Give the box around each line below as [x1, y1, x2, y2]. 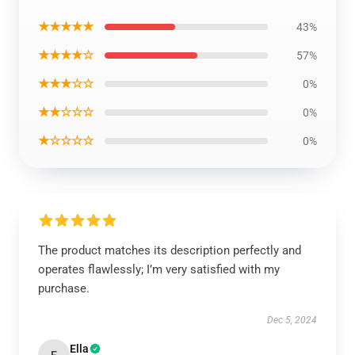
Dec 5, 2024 [267, 315, 317, 326]
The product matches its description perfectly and [38, 243, 301, 258]
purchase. [38, 281, 90, 296]
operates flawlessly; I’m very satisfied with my [38, 262, 280, 277]
